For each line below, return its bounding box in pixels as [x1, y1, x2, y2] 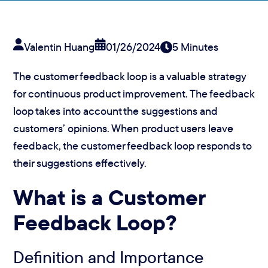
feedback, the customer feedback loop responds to [13, 139, 252, 153]
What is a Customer [13, 184, 206, 211]
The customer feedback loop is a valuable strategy [13, 69, 246, 83]
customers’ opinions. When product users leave [13, 121, 234, 135]
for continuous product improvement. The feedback [13, 87, 255, 100]
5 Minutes [172, 40, 219, 54]
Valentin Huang [24, 40, 95, 54]
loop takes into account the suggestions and [13, 104, 218, 118]
